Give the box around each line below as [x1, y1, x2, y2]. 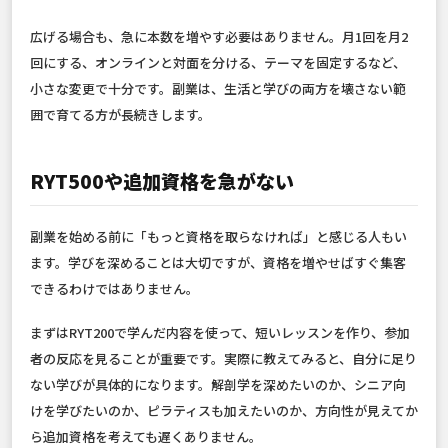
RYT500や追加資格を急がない [30, 167, 294, 195]
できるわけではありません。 [30, 279, 199, 299]
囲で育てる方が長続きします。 [30, 105, 211, 125]
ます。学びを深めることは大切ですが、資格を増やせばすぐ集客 [30, 253, 406, 273]
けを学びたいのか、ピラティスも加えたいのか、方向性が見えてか [30, 401, 418, 421]
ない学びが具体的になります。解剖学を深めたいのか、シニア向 [30, 375, 406, 395]
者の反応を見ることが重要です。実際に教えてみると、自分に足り [30, 349, 417, 369]
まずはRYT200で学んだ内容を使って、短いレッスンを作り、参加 [30, 323, 410, 343]
